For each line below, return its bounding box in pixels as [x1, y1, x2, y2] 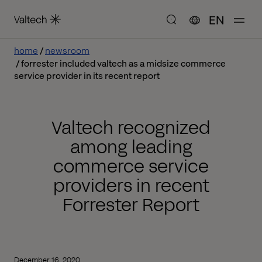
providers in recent [53, 174, 209, 198]
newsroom [45, 44, 89, 56]
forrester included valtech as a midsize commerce [21, 57, 226, 69]
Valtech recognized [51, 116, 211, 140]
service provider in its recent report [14, 69, 160, 81]
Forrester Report [63, 193, 199, 218]
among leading [70, 135, 192, 160]
